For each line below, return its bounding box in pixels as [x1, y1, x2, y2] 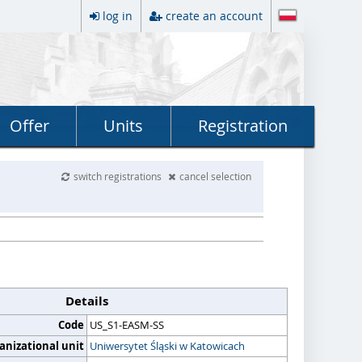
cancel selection [179, 170, 252, 183]
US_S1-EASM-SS [90, 318, 164, 332]
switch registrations [74, 170, 165, 183]
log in [103, 8, 133, 23]
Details [65, 293, 108, 309]
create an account [166, 8, 263, 23]
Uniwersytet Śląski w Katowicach [90, 339, 245, 353]
